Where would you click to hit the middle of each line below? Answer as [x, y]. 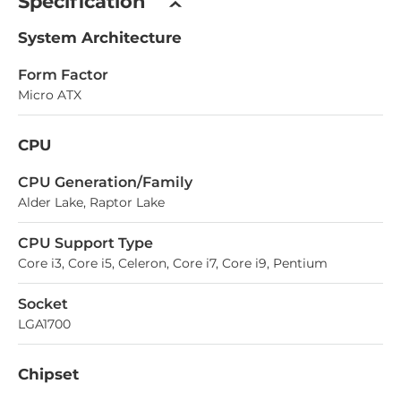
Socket [43, 303]
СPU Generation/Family [105, 182]
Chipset [48, 374]
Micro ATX [50, 94]
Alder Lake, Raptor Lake [91, 202]
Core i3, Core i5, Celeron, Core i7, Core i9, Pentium [173, 263]
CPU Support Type [85, 243]
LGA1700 [44, 324]
